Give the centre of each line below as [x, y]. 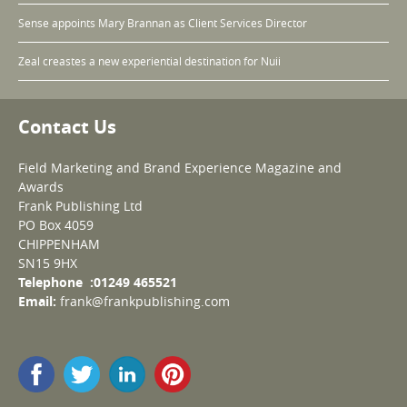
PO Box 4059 [56, 224]
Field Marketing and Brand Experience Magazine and [180, 167]
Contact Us [67, 126]
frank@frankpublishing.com [145, 301]
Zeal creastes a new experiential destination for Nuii [149, 60]
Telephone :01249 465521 [99, 282]
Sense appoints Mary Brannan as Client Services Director [163, 22]
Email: [37, 301]
